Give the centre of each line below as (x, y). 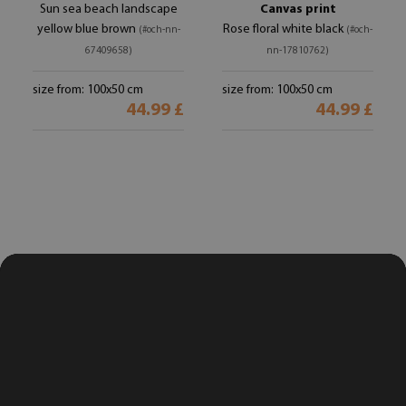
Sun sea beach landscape (108, 10)
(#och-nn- (159, 31)
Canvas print (298, 10)
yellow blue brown (87, 30)
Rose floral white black (285, 30)
